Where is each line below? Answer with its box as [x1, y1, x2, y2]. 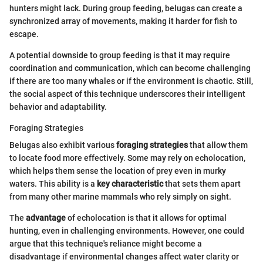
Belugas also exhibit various [9, 140, 116, 150]
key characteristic [97, 178, 163, 188]
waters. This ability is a [9, 178, 97, 188]
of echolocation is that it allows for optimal [66, 213, 227, 222]
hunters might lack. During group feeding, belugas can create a [9, 3, 242, 13]
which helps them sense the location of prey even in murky [9, 166, 226, 176]
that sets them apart [163, 178, 241, 188]
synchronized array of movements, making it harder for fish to [9, 16, 237, 26]
